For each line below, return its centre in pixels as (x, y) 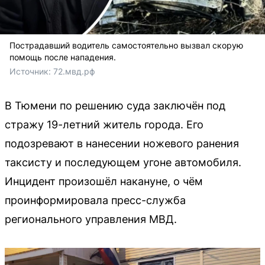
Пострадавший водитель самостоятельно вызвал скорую (126, 45)
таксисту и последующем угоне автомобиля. (123, 162)
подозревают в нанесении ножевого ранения (122, 143)
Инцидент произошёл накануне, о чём (104, 181)
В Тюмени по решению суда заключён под (115, 105)
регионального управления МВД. (91, 219)
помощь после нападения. (63, 57)
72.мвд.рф (74, 71)
